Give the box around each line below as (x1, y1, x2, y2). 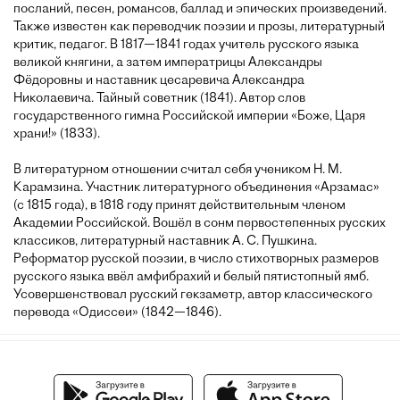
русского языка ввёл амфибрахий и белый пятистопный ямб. (13, 268, 369, 284)
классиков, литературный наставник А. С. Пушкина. (13, 232, 317, 248)
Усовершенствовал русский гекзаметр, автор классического (13, 286, 372, 302)
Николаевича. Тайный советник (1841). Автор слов (13, 89, 305, 105)
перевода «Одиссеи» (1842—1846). (13, 304, 221, 320)
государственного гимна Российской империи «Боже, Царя (13, 107, 365, 123)
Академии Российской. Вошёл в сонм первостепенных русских (13, 214, 386, 230)
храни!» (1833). (13, 125, 100, 141)
